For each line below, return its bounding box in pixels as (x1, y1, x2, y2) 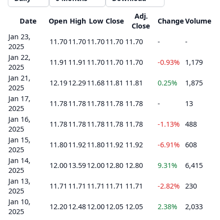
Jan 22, (8, 53, 30, 62)
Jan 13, (8, 176, 30, 186)
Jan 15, (8, 135, 30, 144)
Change (158, 16, 184, 26)
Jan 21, (8, 73, 30, 82)
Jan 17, (8, 94, 30, 103)
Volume (185, 16, 212, 26)
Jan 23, (8, 32, 30, 41)
